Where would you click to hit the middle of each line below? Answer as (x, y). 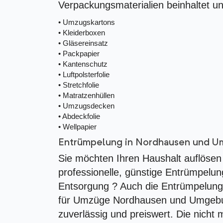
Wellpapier (80, 127)
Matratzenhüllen (89, 95)
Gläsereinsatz (85, 43)
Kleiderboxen (84, 33)
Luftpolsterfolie (86, 74)
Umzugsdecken (89, 106)
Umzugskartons (89, 22)
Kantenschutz (85, 64)
